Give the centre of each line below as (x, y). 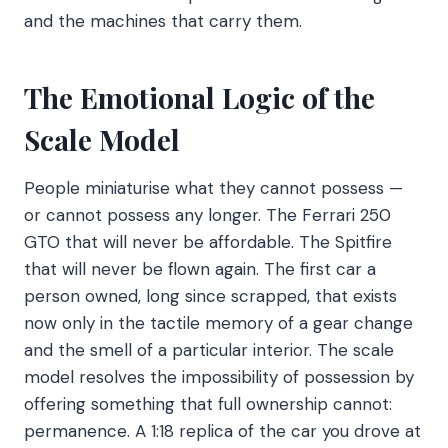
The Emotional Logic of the (199, 98)
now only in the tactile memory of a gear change (218, 323)
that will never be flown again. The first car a (200, 269)
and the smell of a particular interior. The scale (209, 350)
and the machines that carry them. (163, 21)
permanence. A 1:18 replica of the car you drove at (222, 431)
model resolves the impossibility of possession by (219, 377)
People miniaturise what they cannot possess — (213, 188)
